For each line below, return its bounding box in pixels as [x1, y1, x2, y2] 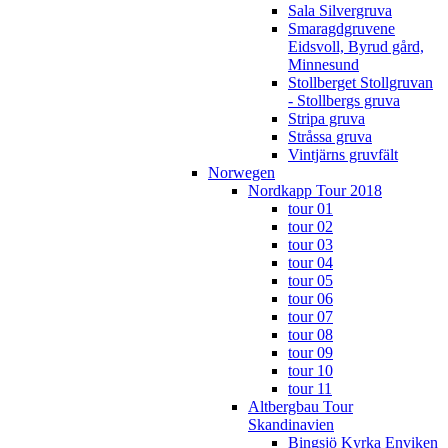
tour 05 [288, 271, 333, 289]
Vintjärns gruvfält [288, 145, 398, 163]
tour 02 [288, 217, 333, 235]
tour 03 [288, 235, 333, 253]
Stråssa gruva [288, 127, 372, 145]
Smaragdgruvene [288, 19, 395, 37]
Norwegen [208, 163, 275, 181]
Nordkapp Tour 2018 [248, 181, 382, 199]
